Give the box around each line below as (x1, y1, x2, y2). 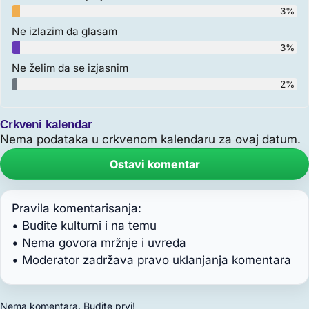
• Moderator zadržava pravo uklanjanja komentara (12, 253, 291, 268)
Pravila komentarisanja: (12, 201, 141, 216)
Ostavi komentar (109, 157, 200, 172)
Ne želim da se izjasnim (12, 61, 128, 75)
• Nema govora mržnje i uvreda (12, 236, 186, 250)
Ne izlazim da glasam (12, 25, 117, 39)
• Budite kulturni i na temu (12, 219, 157, 233)
